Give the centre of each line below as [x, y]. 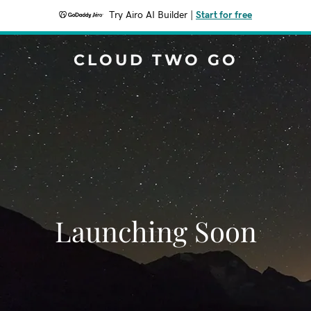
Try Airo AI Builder [148, 15]
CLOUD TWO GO [155, 60]
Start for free [224, 15]
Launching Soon [155, 231]
